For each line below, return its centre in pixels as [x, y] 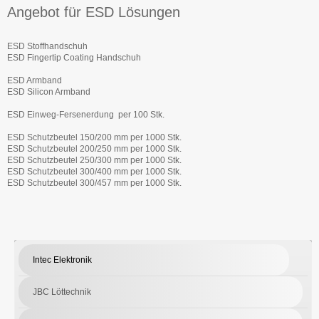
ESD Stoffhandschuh [47, 46]
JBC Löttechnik [62, 292]
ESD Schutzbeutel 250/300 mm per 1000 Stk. [94, 160]
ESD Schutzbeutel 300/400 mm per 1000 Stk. [94, 171]
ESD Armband [35, 80]
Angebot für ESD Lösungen [94, 12]
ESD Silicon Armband [49, 91]
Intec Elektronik [62, 260]
